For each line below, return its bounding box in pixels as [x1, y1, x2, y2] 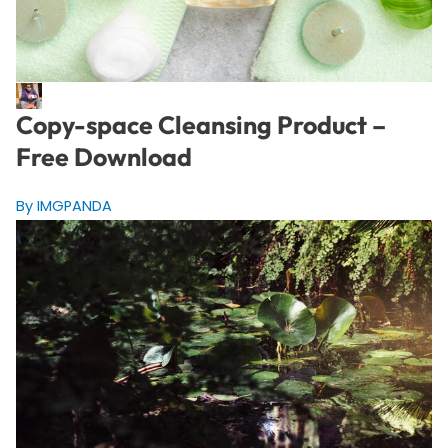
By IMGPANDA [15, 195, 112, 216]
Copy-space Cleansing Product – [15, 108, 386, 141]
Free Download [15, 140, 192, 173]
